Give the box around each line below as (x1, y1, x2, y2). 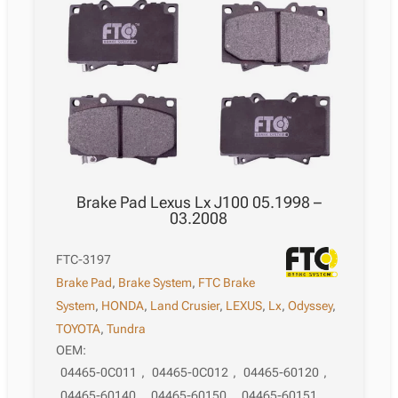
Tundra (107, 322, 147, 337)
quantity (55, 19, 99, 34)
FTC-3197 (56, 252, 112, 267)
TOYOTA (56, 322, 101, 337)
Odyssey (288, 298, 333, 314)
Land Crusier (150, 298, 220, 314)
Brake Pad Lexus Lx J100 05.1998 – (76, 193, 322, 212)
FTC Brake (198, 275, 256, 291)
